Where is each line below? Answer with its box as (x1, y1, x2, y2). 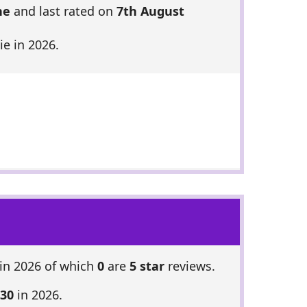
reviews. (164, 257, 215, 274)
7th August (116, 3, 184, 20)
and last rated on (10, 3, 116, 20)
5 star (129, 257, 164, 274)
